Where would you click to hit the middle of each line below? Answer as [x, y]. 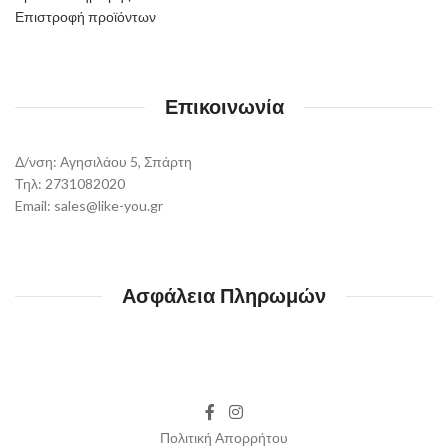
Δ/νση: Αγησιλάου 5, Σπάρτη [103, 162]
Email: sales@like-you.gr [89, 206]
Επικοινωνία [224, 107]
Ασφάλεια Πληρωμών [224, 296]
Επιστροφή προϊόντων [85, 17]
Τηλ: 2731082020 [70, 184]
